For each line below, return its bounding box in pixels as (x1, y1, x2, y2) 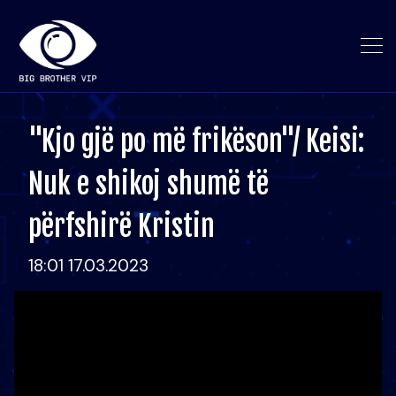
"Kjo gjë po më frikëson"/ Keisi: (28, 124, 364, 159)
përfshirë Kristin (28, 209, 215, 244)
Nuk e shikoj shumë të (28, 166, 269, 202)
